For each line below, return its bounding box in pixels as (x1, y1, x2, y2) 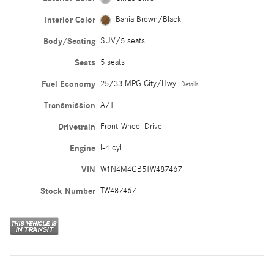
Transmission (43, 100, 95, 111)
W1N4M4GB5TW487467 (100, 165, 182, 175)
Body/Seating (43, 36, 95, 47)
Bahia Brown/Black (116, 15, 182, 25)
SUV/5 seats (100, 36, 145, 46)
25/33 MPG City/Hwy (100, 79, 176, 89)
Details (180, 81, 199, 89)
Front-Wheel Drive (100, 122, 162, 132)
